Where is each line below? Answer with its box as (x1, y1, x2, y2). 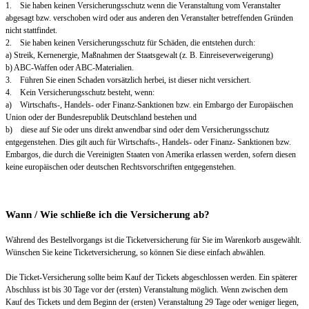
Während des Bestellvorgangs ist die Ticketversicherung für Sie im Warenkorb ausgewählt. (6, 235, 301, 246)
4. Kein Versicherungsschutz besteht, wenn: (6, 88, 154, 98)
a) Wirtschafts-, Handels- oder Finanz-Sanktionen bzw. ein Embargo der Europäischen (6, 100, 293, 110)
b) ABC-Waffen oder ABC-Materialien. (6, 63, 134, 73)
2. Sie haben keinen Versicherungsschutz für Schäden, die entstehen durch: (6, 38, 255, 48)
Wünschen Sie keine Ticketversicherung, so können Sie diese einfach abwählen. (6, 248, 266, 258)
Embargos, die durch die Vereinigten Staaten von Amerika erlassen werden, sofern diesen (6, 150, 296, 160)
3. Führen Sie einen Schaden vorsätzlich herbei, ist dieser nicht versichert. (6, 75, 251, 86)
